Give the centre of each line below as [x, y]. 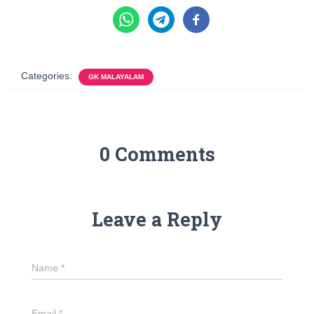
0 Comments [157, 153]
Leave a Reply [157, 219]
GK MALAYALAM [116, 76]
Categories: [48, 75]
